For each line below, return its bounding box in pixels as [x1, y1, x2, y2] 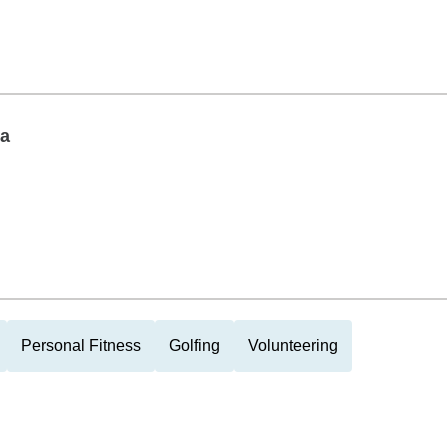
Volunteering [248, 337, 338, 354]
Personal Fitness [21, 337, 141, 354]
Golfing [169, 337, 220, 354]
